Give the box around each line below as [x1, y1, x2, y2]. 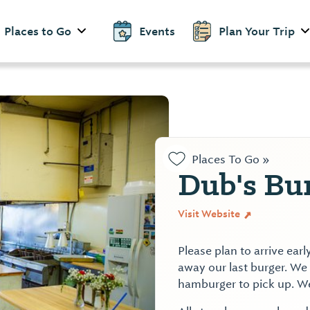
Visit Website [178, 208, 242, 220]
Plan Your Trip [219, 24, 295, 39]
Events [139, 24, 175, 39]
